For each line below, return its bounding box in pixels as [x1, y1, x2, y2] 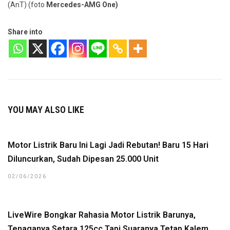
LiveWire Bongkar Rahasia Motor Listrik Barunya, [8, 210, 196, 220]
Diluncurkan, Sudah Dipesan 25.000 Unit [8, 154, 159, 164]
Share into [8, 28, 43, 36]
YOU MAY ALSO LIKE [8, 104, 84, 115]
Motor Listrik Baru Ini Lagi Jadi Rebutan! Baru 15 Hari [8, 140, 208, 150]
